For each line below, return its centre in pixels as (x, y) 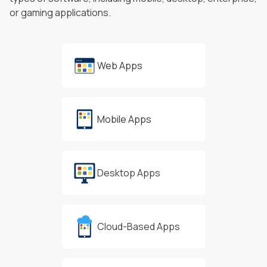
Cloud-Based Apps (138, 226)
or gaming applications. (60, 12)
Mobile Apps (124, 119)
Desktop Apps (128, 173)
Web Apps (119, 65)
